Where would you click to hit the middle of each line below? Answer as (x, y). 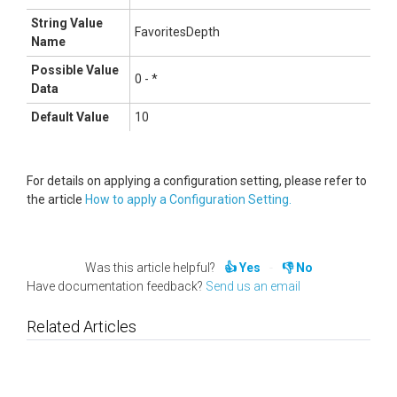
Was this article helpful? (150, 268)
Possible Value (75, 70)
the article (56, 199)
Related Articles (82, 327)
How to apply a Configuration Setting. (188, 199)
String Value (67, 23)
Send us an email (253, 286)
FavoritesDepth (177, 32)
